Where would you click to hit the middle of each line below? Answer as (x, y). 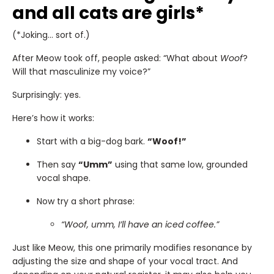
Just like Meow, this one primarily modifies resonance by (132, 247)
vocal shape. (64, 178)
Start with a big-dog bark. (92, 141)
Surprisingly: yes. (46, 94)
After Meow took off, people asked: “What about (116, 58)
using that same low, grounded (180, 164)
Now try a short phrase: (86, 201)
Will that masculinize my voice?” (81, 71)
